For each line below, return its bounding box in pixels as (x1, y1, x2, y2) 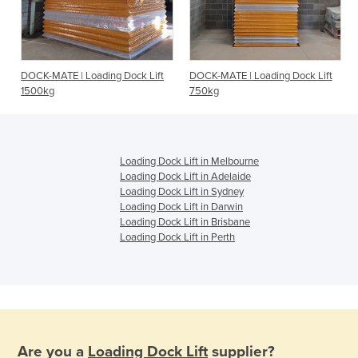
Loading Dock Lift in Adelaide (120, 170, 251, 184)
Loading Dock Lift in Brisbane (120, 216, 250, 229)
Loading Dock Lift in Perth (120, 231, 235, 245)
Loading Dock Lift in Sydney (120, 185, 244, 199)
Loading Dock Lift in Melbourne (120, 155, 259, 169)
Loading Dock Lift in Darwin (120, 201, 243, 214)
